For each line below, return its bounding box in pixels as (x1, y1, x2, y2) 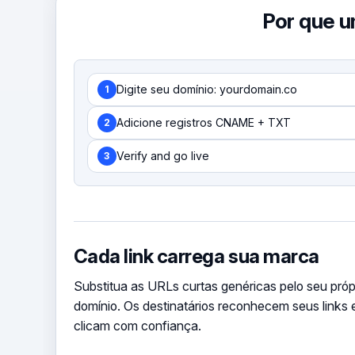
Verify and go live (116, 149, 209, 163)
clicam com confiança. (73, 318, 201, 334)
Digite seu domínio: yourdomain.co (116, 82, 297, 97)
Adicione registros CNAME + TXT (116, 116, 291, 130)
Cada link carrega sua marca (73, 243, 319, 268)
